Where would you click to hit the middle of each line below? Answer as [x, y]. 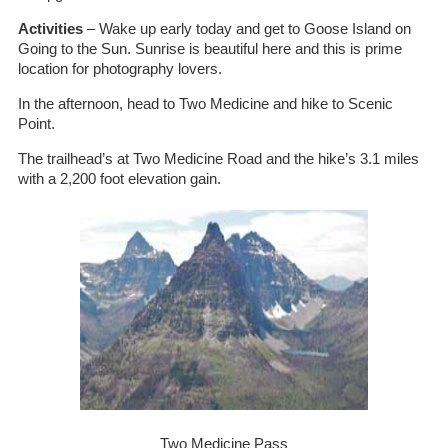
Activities [50, 28]
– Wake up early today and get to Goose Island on [246, 28]
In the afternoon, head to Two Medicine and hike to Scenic [205, 103]
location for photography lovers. [119, 68]
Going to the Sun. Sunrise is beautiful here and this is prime [209, 48]
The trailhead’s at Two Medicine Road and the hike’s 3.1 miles [218, 158]
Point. [36, 123]
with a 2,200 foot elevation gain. [119, 178]
